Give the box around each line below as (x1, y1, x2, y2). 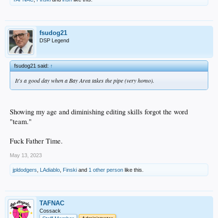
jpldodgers (13, 166, 37, 173)
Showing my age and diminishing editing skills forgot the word (10, 107, 188, 116)
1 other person (89, 166, 123, 173)
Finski (63, 166, 77, 173)
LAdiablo (40, 166, 60, 173)
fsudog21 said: (14, 63, 50, 69)
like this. (123, 166, 144, 173)
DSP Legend (39, 37, 69, 43)
